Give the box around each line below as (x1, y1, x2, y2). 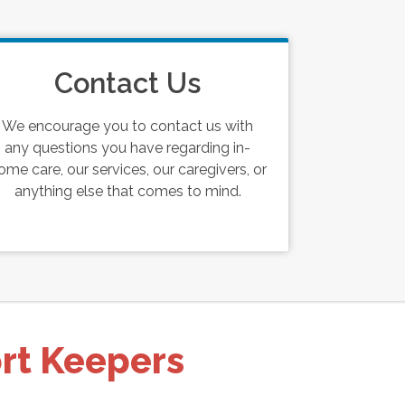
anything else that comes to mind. (14, 183, 241, 200)
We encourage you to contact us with (2, 118, 254, 135)
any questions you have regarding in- (5, 139, 251, 156)
